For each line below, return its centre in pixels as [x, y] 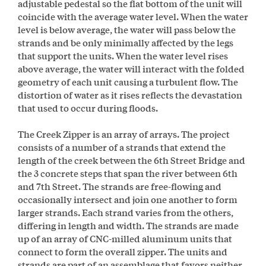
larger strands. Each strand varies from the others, [126, 212]
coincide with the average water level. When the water [133, 16]
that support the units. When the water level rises [123, 55]
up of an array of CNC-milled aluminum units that [125, 238]
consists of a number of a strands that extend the [122, 147]
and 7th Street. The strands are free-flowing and [120, 186]
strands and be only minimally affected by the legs [126, 42]
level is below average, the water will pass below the [127, 29]
